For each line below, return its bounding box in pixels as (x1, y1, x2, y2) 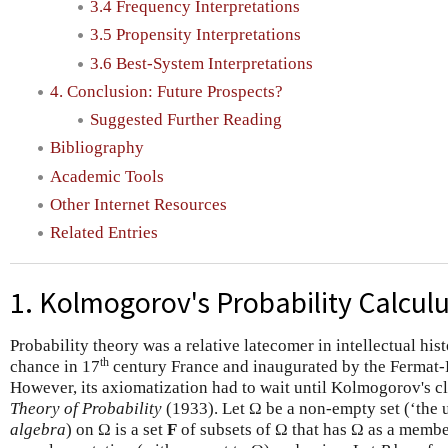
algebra (10, 419, 66, 439)
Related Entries (50, 223, 158, 243)
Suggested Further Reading (90, 110, 282, 130)
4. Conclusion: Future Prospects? (50, 81, 283, 101)
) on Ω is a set (66, 419, 167, 439)
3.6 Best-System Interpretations (90, 53, 313, 73)
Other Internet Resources (50, 194, 227, 214)
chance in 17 (10, 356, 100, 376)
